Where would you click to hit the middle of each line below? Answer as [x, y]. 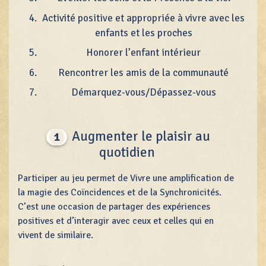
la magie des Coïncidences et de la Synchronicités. [120, 192]
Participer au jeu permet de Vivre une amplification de [126, 178]
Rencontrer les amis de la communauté [144, 72]
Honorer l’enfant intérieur [144, 53]
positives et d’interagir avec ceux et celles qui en [116, 221]
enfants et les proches [143, 33]
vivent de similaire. [56, 235]
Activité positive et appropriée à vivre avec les [144, 18]
